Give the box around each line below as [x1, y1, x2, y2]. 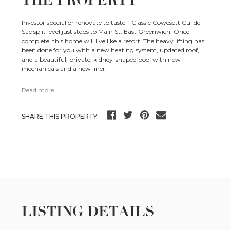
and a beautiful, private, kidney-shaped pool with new [22, 55, 181, 64]
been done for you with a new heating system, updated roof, [22, 46, 200, 54]
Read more [22, 86, 54, 94]
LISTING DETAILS [22, 203, 155, 221]
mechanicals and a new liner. [22, 65, 107, 73]
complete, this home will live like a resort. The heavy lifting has [22, 37, 205, 45]
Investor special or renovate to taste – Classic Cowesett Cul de [22, 18, 201, 27]
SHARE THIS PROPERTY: [22, 112, 99, 121]
